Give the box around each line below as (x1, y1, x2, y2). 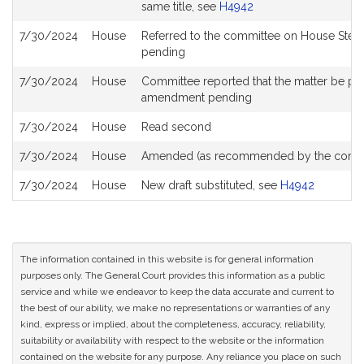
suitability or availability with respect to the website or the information (20, 335, 324, 346)
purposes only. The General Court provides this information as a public (20, 270, 325, 281)
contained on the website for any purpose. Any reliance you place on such (20, 351, 341, 362)
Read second (141, 120, 211, 133)
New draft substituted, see (141, 179, 280, 192)
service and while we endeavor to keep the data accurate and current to (20, 286, 334, 297)
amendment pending (141, 91, 252, 104)
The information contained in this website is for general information (20, 253, 314, 265)
